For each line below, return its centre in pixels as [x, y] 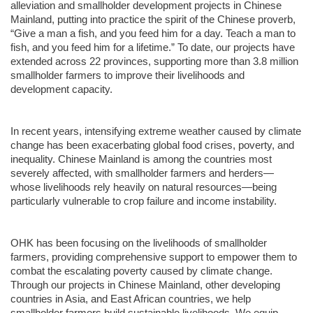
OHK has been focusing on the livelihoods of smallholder [139, 243]
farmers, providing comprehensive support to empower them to [154, 257]
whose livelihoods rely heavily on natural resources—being [144, 188]
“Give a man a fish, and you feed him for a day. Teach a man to [153, 34]
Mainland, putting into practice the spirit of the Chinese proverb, [153, 20]
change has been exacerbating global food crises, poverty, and [152, 146]
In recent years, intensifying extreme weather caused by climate [156, 132]
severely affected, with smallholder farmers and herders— [142, 174]
